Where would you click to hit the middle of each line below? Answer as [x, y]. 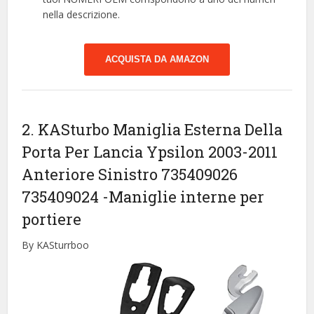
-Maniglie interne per [184, 196]
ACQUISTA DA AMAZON [157, 59]
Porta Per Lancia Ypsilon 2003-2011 [150, 151]
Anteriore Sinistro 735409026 [130, 174]
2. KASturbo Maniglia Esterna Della [152, 129]
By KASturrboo [56, 245]
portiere [52, 219]
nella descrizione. [82, 14]
